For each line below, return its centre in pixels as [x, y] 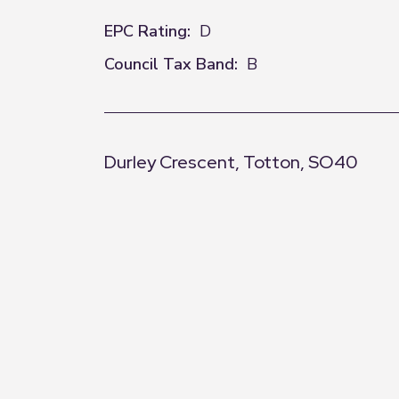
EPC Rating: [147, 31]
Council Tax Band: [171, 64]
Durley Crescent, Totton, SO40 [231, 162]
